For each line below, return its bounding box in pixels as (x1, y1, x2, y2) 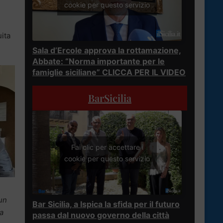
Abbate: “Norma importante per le (32, 56, 165, 67)
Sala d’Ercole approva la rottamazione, (32, 45, 181, 56)
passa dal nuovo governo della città (32, 210, 169, 220)
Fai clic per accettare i (71, 142, 143, 151)
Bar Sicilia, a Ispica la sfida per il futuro (32, 199, 180, 209)
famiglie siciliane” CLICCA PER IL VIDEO (32, 67, 186, 78)
